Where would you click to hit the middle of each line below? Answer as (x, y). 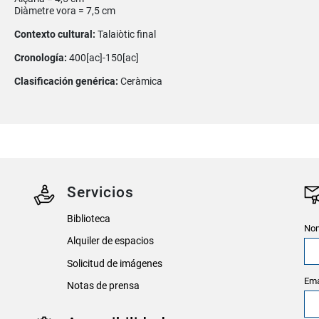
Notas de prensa (103, 286)
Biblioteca (89, 219)
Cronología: (41, 58)
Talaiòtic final (126, 34)
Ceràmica (141, 81)
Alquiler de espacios (110, 241)
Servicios (101, 193)
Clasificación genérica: (67, 81)
